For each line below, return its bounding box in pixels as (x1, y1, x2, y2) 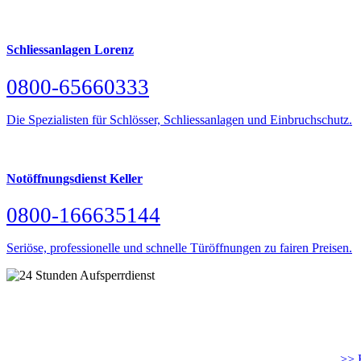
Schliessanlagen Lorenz (6, 43, 134, 57)
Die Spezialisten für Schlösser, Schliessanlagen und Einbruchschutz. (6, 112, 352, 127)
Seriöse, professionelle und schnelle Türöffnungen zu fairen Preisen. (6, 241, 352, 255)
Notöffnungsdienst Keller (6, 172, 143, 186)
